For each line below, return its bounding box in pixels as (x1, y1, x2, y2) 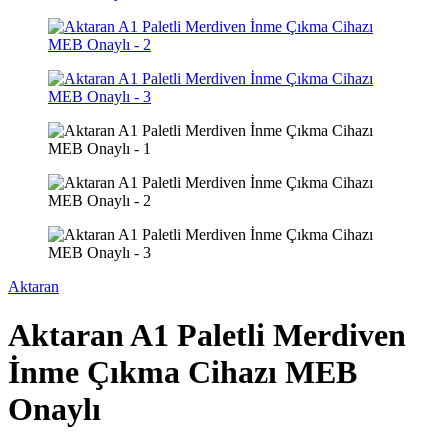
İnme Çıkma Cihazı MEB (8, 354, 357, 391)
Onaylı (8, 391, 101, 428)
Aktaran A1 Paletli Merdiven (8, 317, 406, 354)
